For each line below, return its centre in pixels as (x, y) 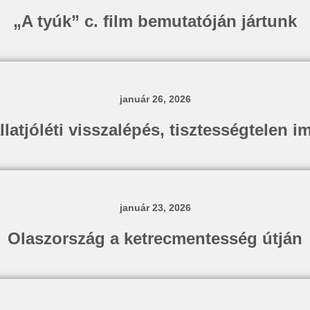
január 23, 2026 (155, 208)
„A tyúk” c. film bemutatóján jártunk (155, 21)
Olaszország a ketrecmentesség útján (155, 238)
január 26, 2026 (155, 99)
